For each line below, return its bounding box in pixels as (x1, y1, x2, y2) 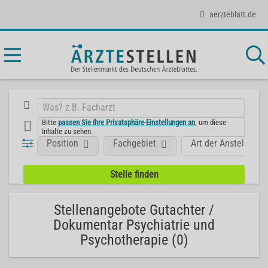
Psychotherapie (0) (80, 232, 188, 248)
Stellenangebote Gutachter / (54, 202, 214, 218)
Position (47, 137, 79, 149)
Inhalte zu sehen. (42, 126, 93, 136)
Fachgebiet (113, 137, 157, 149)
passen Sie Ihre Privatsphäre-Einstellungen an (58, 117, 196, 127)
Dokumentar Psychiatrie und (53, 217, 215, 233)
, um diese (195, 117, 227, 127)
